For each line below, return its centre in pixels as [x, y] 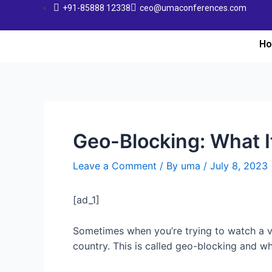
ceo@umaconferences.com [193, 8]
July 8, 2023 [239, 166]
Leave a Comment [115, 166]
